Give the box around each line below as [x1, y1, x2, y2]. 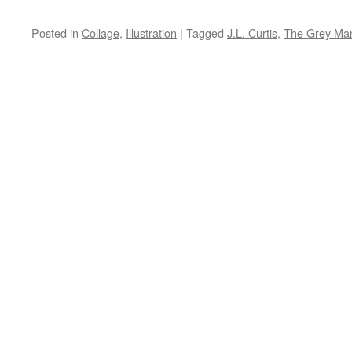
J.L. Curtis [227, 24, 277, 41]
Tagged [186, 24, 224, 41]
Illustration [126, 24, 177, 41]
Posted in [31, 24, 79, 41]
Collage [82, 24, 119, 41]
